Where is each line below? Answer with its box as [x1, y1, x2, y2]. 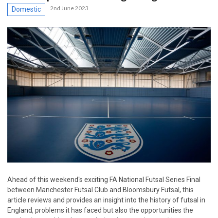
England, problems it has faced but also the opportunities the [7, 206, 193, 215]
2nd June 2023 [50, 4, 89, 12]
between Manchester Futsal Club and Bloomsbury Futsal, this [7, 186, 194, 194]
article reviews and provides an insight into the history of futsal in [7, 196, 205, 204]
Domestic [12, 5, 41, 14]
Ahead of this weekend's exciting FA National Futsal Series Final [7, 176, 200, 184]
